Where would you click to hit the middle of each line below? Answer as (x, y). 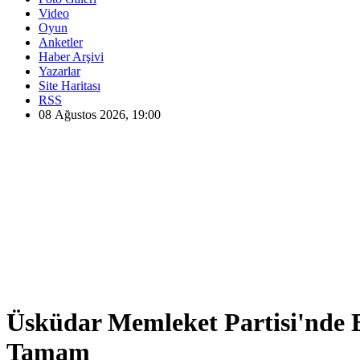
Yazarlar (59, 71)
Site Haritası (70, 86)
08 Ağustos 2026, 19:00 (100, 115)
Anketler (61, 42)
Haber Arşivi (71, 57)
